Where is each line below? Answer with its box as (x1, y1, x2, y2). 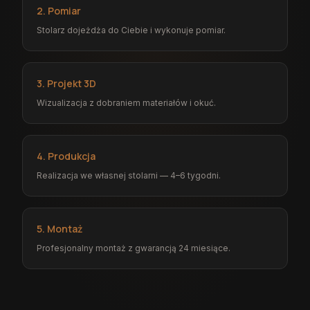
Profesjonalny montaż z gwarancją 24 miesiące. (37, 242, 230, 253)
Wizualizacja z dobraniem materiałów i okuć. (37, 97, 216, 108)
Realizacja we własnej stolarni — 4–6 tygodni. (37, 170, 221, 181)
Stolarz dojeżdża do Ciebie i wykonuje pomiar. (37, 24, 226, 35)
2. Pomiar (37, 3, 81, 17)
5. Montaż (37, 221, 82, 235)
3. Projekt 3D (37, 76, 96, 90)
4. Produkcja (37, 149, 95, 163)
